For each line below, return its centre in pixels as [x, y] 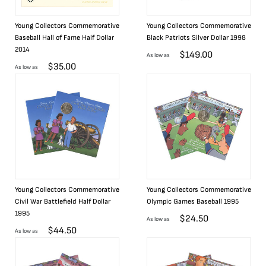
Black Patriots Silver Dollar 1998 [196, 38]
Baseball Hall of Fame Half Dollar [64, 38]
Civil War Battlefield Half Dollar [63, 202]
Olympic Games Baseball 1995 [193, 202]
